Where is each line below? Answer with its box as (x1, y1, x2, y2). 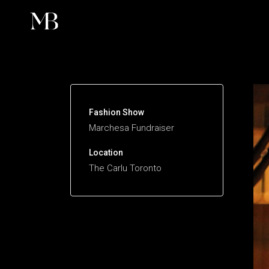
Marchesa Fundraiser (89, 122, 174, 133)
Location (89, 148, 123, 157)
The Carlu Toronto (89, 163, 162, 174)
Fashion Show (89, 107, 144, 117)
